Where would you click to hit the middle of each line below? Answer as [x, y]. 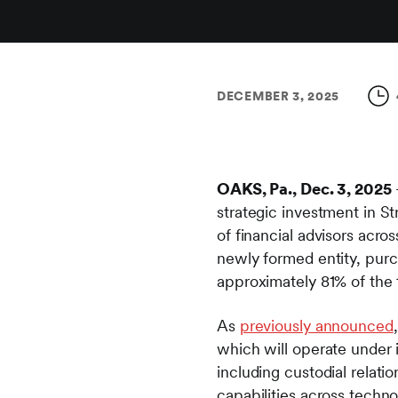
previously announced [316, 326]
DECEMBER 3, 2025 [279, 96]
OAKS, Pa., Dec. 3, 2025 [306, 189]
